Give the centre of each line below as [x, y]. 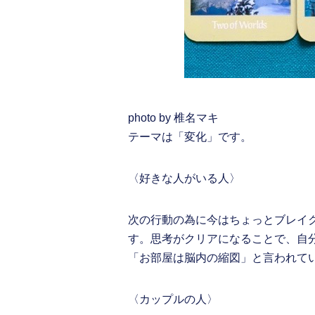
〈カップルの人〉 [173, 300]
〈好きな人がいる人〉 [184, 179]
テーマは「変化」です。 [190, 137]
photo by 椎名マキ [173, 118]
